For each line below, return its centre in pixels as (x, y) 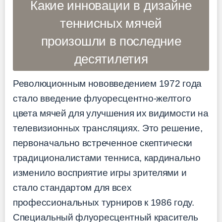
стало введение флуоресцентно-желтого (102, 98)
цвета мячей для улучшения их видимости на (111, 113)
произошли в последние (111, 41)
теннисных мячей (111, 24)
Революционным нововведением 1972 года (107, 83)
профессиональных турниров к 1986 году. (104, 202)
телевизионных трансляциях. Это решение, (108, 128)
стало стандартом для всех (72, 187)
